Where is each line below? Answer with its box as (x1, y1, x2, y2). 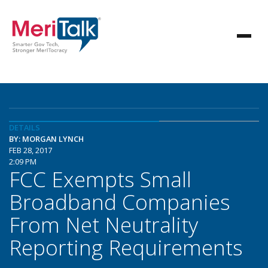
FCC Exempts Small (9, 165, 191, 193)
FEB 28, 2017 (9, 145, 52, 156)
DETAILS (9, 122, 40, 133)
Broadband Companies (9, 187, 230, 216)
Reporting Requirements (9, 233, 243, 261)
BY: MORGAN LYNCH (9, 133, 84, 144)
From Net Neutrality (9, 210, 198, 239)
